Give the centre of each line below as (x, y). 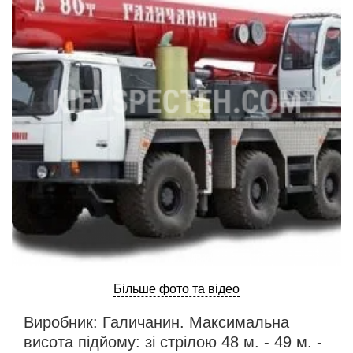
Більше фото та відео (176, 289)
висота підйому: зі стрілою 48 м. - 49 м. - (173, 342)
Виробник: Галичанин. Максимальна (156, 323)
